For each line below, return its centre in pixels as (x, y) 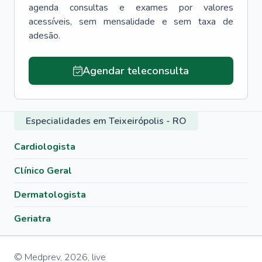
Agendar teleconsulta (135, 71)
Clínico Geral (43, 171)
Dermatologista (50, 195)
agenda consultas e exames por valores (131, 8)
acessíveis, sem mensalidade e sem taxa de (131, 22)
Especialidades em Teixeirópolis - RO (106, 121)
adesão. (44, 36)
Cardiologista (45, 147)
